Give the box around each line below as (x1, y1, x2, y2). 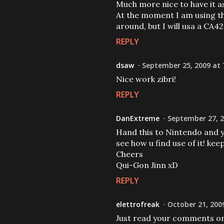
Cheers (116, 149, 143, 159)
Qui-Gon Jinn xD (116, 160, 178, 170)
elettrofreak (116, 199, 159, 209)
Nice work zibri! (116, 74, 176, 84)
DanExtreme (116, 113, 159, 123)
